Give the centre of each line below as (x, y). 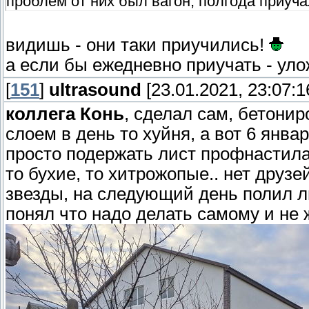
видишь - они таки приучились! (137, 45)
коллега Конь (65, 114)
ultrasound (95, 90)
